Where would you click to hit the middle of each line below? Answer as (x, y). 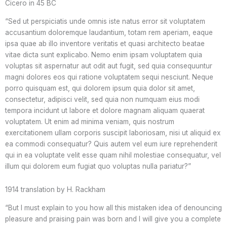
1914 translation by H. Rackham (55, 190)
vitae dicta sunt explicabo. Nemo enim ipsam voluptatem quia (104, 55)
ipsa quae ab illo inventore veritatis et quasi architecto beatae (105, 44)
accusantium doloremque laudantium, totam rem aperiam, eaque (109, 33)
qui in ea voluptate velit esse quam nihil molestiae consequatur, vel (113, 155)
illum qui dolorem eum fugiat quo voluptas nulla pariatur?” (98, 166)
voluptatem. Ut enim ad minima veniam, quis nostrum (90, 122)
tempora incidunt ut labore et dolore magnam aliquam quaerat (105, 111)
